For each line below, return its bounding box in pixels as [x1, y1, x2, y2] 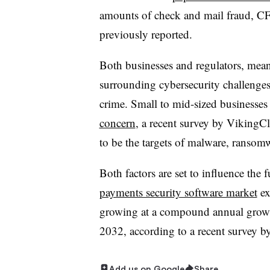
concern [99, 115, 136, 130]
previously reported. [99, 26, 192, 42]
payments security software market [99, 184, 257, 199]
